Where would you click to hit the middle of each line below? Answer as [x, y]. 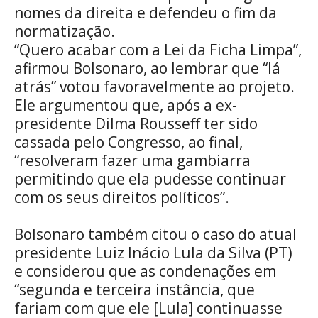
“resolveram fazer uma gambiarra [132, 160]
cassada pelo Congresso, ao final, [128, 142]
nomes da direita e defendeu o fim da [146, 12]
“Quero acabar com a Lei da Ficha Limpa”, [158, 49]
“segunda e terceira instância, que [135, 289]
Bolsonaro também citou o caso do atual [155, 234]
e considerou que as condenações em [145, 271]
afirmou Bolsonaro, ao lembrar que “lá [147, 68]
